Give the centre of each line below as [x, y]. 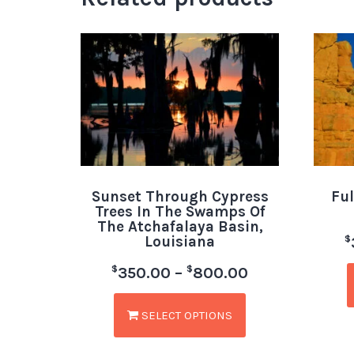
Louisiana [180, 241]
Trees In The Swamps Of [180, 211]
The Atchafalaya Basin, [180, 226]
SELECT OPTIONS [186, 315]
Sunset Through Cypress [180, 196]
